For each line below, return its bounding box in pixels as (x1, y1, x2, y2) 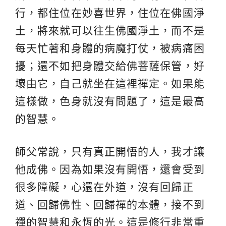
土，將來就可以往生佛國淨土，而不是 (15, 24, 205, 36)
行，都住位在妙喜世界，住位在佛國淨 (15, 7, 205, 19)
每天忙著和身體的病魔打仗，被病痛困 (15, 42, 205, 54)
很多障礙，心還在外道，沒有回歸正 (15, 181, 194, 193)
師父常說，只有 (15, 145, 93, 157)
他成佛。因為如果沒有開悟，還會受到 (15, 163, 205, 175)
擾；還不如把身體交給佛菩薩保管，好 (15, 60, 205, 72)
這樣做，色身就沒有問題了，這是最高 (15, 95, 205, 107)
